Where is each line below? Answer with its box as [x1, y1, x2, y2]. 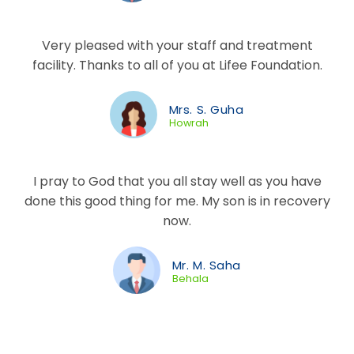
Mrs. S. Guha [168, 101, 244, 118]
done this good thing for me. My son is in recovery [24, 192, 330, 210]
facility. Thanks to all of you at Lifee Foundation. [32, 56, 322, 74]
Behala [171, 272, 209, 285]
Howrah [168, 116, 209, 130]
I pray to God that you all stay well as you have [32, 172, 322, 190]
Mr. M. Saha [171, 257, 242, 273]
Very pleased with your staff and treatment [41, 36, 313, 55]
